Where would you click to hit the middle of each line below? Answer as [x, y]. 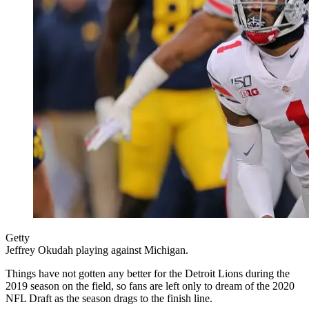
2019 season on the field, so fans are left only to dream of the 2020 [150, 286]
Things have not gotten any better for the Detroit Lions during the [148, 273]
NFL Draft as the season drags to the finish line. [109, 298]
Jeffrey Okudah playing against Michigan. [97, 250]
